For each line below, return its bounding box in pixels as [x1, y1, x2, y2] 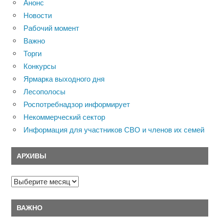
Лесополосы [23, 87, 66, 96]
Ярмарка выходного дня [23, 74, 105, 84]
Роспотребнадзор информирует [23, 99, 130, 109]
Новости [23, 10, 52, 20]
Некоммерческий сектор [23, 112, 105, 122]
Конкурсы [23, 61, 56, 71]
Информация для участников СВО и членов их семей [23, 125, 204, 134]
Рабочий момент [23, 23, 79, 33]
